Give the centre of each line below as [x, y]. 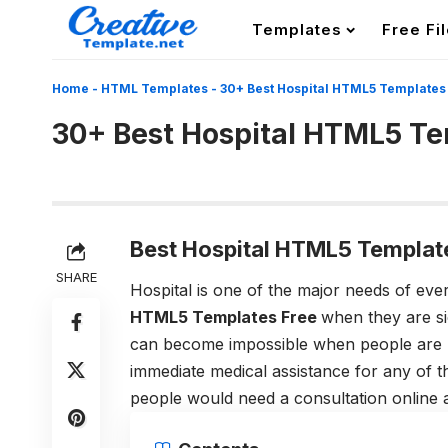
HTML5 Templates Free [225, 317]
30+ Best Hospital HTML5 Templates [333, 88]
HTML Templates [154, 88]
